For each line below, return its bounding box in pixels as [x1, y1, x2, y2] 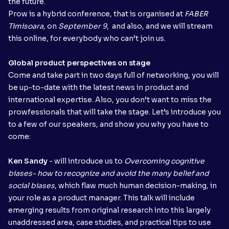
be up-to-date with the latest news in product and [8, 82, 189, 92]
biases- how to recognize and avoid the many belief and [8, 168, 209, 178]
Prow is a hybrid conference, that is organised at [8, 9, 185, 18]
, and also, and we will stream [107, 21, 213, 31]
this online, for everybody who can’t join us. [8, 33, 167, 43]
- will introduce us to [48, 156, 124, 166]
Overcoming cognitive [124, 156, 204, 166]
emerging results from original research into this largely [8, 205, 211, 215]
